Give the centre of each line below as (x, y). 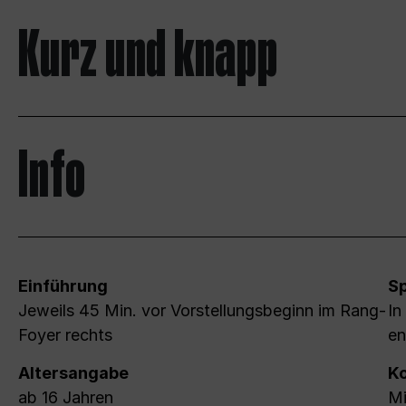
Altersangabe (73, 373)
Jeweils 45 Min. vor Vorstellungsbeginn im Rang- (202, 311)
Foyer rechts (65, 335)
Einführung (63, 286)
